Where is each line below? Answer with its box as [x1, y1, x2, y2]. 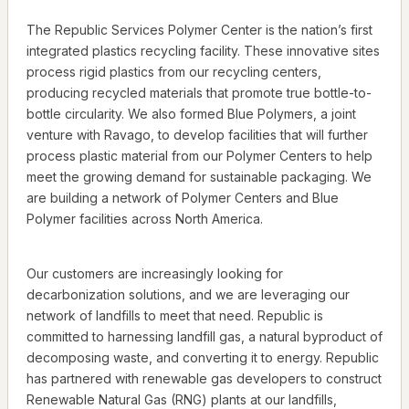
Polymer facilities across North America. [26, 211, 263, 227]
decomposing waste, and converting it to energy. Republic [26, 350, 379, 366]
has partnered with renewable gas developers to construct [26, 371, 382, 387]
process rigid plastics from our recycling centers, [26, 64, 321, 80]
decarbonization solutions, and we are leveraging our [26, 287, 350, 303]
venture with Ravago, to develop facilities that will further [26, 127, 368, 143]
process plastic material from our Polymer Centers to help [26, 148, 372, 164]
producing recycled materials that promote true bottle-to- [26, 85, 372, 101]
